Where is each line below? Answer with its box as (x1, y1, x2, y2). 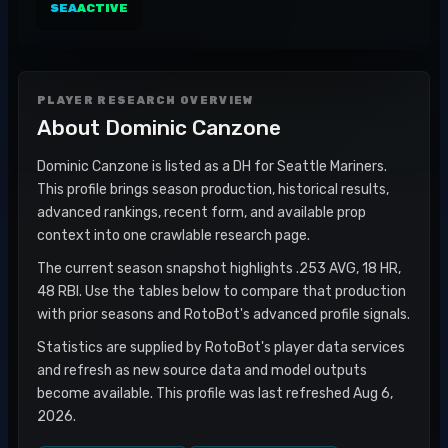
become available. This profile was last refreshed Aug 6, (37, 385, 393, 402)
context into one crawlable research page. (37, 227, 310, 244)
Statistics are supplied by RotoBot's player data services (37, 339, 405, 356)
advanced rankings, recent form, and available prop (37, 204, 366, 221)
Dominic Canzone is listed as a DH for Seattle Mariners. (37, 158, 387, 175)
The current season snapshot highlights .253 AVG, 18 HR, (37, 260, 401, 277)
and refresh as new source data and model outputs (37, 362, 367, 379)
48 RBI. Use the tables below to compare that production (37, 283, 406, 300)
